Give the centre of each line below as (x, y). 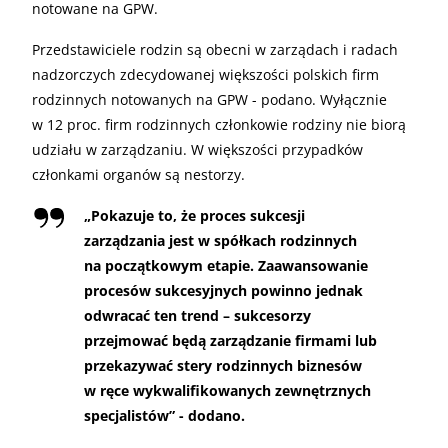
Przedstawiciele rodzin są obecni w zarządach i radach (215, 49)
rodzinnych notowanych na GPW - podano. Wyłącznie (209, 99)
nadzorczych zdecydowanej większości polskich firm (205, 74)
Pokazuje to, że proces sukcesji (198, 215)
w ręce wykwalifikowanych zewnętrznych (227, 390)
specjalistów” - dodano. (164, 415)
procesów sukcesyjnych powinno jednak (223, 290)
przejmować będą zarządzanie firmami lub (230, 340)
